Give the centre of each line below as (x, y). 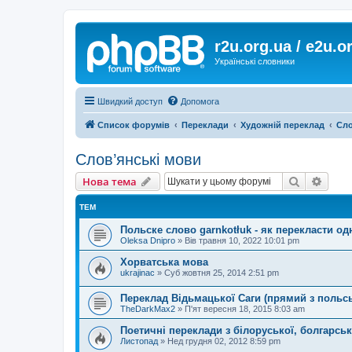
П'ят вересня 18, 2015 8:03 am (245, 309)
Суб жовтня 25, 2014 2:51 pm (222, 272)
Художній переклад (282, 125)
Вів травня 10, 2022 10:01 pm (242, 240)
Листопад (139, 341)
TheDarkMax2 (148, 309)
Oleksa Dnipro (148, 240)
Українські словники (255, 61)
